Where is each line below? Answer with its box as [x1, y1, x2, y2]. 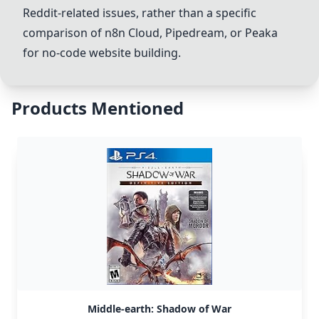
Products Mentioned [11, 96, 184, 120]
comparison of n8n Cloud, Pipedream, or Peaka [23, 25, 278, 41]
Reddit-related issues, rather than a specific [23, 5, 256, 21]
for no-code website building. [23, 45, 181, 61]
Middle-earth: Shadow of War [88, 302, 231, 315]
